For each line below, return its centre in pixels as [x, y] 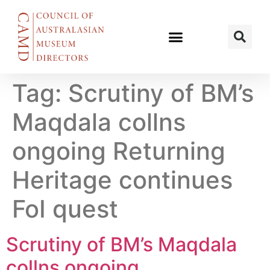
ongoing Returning [119, 151]
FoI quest [65, 209]
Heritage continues [122, 180]
